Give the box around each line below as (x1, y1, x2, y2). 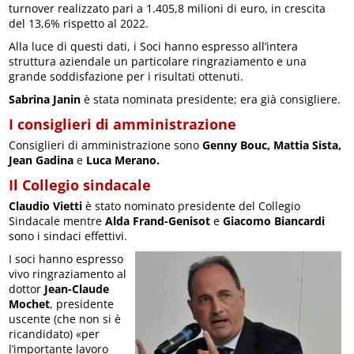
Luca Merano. (86, 153, 160, 168)
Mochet (9, 296, 51, 312)
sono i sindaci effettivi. (9, 228, 128, 244)
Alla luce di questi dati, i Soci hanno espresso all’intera (9, 39, 299, 55)
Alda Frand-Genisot (105, 213, 211, 229)
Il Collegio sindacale (9, 175, 152, 195)
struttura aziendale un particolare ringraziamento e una (9, 54, 307, 70)
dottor (9, 281, 45, 297)
